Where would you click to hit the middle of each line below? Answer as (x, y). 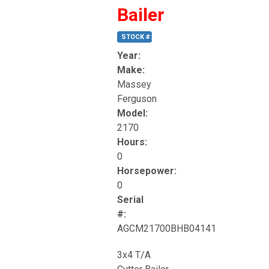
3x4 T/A (134, 255)
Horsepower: (147, 171)
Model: (132, 113)
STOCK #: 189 (143, 37)
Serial (130, 199)
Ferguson (137, 98)
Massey (134, 84)
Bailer (141, 14)
